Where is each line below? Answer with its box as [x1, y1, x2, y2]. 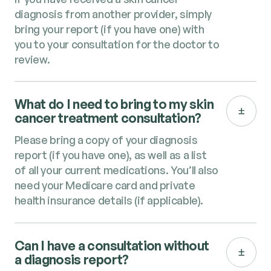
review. [14, 52, 50, 66]
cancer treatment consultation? [14, 109, 201, 126]
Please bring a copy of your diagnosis [14, 133, 198, 147]
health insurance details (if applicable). [14, 194, 204, 207]
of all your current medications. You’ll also [14, 163, 219, 177]
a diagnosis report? [14, 250, 129, 267]
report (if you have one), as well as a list [14, 148, 207, 162]
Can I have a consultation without [14, 237, 209, 253]
